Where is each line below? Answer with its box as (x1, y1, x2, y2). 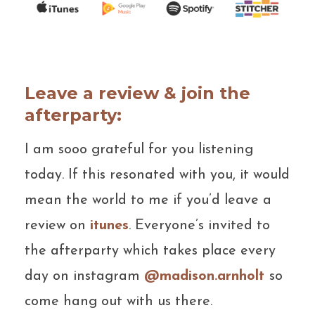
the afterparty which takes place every (25, 243, 276, 258)
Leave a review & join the (25, 82, 250, 103)
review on (25, 218, 86, 233)
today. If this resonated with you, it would (25, 167, 290, 182)
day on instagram (25, 269, 144, 283)
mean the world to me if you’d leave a (25, 193, 271, 207)
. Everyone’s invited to (129, 218, 270, 233)
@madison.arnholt (144, 269, 264, 283)
